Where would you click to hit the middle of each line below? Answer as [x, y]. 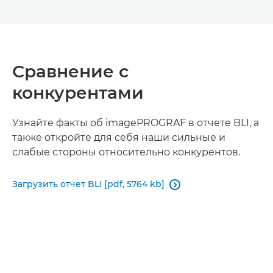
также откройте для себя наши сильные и [119, 138]
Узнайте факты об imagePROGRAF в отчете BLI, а [136, 123]
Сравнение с [70, 72]
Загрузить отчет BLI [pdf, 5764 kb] [88, 184]
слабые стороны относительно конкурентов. [126, 152]
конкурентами [78, 93]
